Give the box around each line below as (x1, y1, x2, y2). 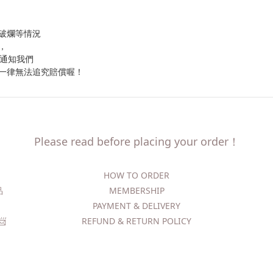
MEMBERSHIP (108, 185, 165, 196)
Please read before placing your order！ (34, 134, 239, 149)
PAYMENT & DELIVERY (93, 200, 180, 211)
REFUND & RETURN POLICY (82, 215, 191, 227)
